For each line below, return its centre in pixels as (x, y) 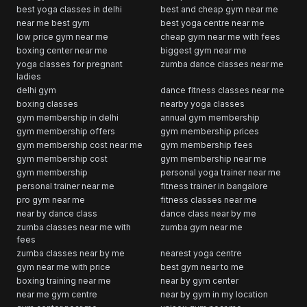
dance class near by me (208, 213)
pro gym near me (51, 199)
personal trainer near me (65, 186)
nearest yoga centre (201, 253)
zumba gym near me (201, 227)
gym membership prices (210, 131)
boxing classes (47, 103)
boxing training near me (64, 280)
